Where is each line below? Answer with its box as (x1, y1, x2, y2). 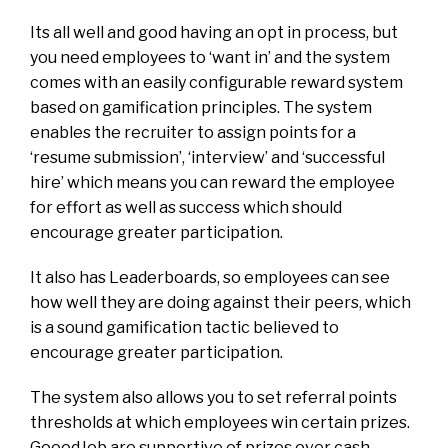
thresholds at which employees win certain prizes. (30, 413, 410, 433)
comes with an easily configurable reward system (30, 73, 403, 93)
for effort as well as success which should (30, 198, 342, 218)
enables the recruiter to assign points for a (30, 123, 356, 143)
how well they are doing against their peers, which (30, 293, 411, 313)
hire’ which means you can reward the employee (30, 173, 395, 193)
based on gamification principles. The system (30, 98, 372, 118)
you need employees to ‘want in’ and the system (30, 48, 390, 68)
